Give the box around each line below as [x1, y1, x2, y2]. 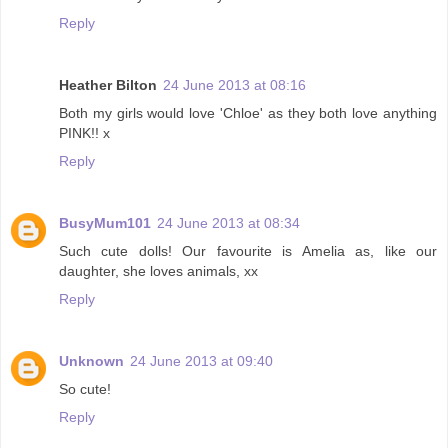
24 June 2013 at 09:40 [130, 352, 273, 369]
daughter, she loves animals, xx [59, 262, 258, 279]
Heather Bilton [59, 76, 157, 93]
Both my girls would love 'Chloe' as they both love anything [59, 104, 437, 121]
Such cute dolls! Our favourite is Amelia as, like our [59, 242, 437, 259]
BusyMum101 [59, 214, 151, 231]
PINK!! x [59, 124, 110, 141]
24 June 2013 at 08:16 [163, 76, 306, 93]
